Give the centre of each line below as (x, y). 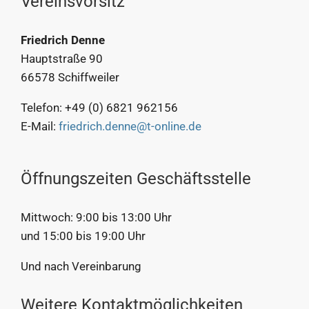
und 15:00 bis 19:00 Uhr (83, 236)
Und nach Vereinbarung (81, 266)
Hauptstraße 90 (61, 58)
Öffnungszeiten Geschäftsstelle (136, 178)
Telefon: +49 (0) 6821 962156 (99, 107)
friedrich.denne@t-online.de (130, 126)
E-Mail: (39, 126)
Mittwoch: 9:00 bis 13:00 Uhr (96, 217)
